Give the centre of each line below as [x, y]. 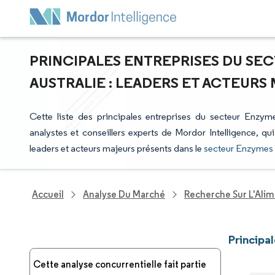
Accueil [48, 194]
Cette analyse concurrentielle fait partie [120, 264]
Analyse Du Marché [124, 194]
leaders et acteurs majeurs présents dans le [117, 148]
